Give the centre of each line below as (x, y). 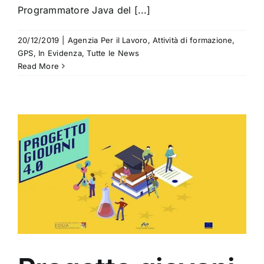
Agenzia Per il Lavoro (108, 40)
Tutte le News (113, 53)
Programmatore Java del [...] (84, 10)
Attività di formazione (193, 40)
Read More (39, 66)
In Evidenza (60, 53)
